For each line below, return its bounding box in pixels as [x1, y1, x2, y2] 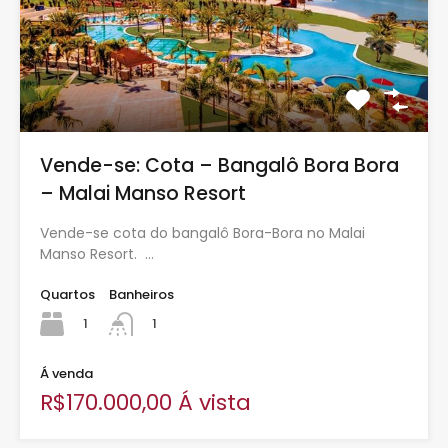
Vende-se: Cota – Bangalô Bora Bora [40, 151, 399, 179]
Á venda [40, 363, 93, 383]
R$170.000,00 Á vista [40, 386, 251, 418]
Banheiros [109, 284, 174, 304]
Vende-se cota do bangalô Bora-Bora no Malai [40, 222, 365, 243]
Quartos [40, 284, 95, 304]
